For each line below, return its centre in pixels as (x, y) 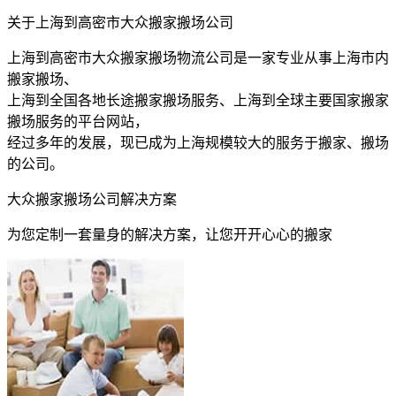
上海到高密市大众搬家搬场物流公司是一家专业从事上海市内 (198, 58)
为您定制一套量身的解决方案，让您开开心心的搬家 (170, 235)
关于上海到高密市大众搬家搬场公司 (120, 23)
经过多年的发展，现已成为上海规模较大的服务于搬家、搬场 (198, 143)
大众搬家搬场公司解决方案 (92, 200)
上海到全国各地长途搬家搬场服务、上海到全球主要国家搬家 (198, 101)
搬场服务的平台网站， (78, 122)
